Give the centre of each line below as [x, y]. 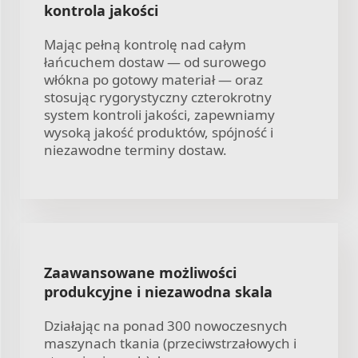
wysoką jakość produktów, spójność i [159, 132]
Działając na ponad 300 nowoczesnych [166, 325]
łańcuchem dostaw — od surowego [155, 62]
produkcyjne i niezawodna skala [158, 291]
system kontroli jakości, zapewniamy [159, 114]
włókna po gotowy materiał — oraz [153, 79]
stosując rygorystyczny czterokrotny [158, 97]
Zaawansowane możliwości [140, 272]
